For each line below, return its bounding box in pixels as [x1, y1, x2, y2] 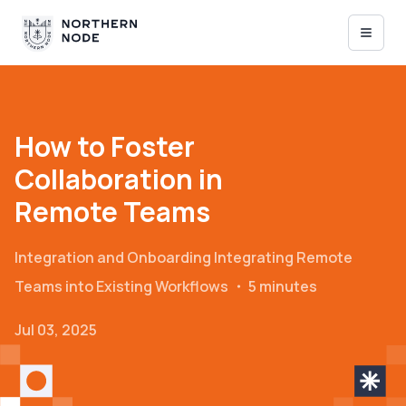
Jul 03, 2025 [14, 320, 97, 340]
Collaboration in [14, 160, 223, 198]
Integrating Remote [214, 247, 353, 267]
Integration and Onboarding [14, 247, 211, 267]
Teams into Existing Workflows [14, 276, 228, 296]
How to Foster [14, 128, 195, 165]
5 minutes [248, 276, 317, 296]
